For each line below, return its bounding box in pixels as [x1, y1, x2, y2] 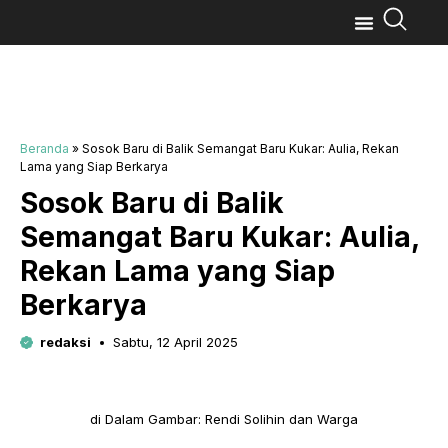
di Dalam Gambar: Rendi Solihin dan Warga [90, 411, 358, 427]
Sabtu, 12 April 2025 [113, 334, 238, 350]
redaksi [39, 334, 91, 350]
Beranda [20, 141, 69, 156]
